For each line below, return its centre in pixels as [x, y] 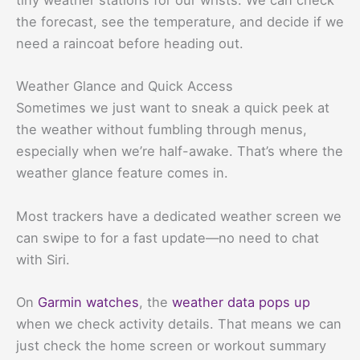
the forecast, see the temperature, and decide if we [180, 22]
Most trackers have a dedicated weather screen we [179, 216]
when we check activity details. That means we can [179, 323]
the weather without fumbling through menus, [162, 130]
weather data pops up [241, 302]
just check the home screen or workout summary [171, 345]
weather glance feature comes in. [122, 173]
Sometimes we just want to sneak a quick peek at [173, 108]
